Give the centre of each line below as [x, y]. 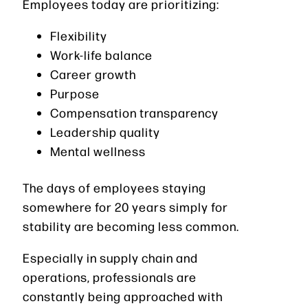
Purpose [75, 93]
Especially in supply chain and [110, 257]
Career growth [93, 74]
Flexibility [79, 35]
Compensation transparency [134, 112]
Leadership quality [105, 131]
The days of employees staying [114, 187]
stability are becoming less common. [131, 225]
